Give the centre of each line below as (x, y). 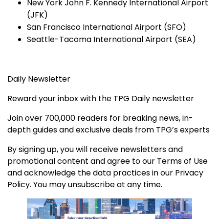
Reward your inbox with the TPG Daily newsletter (101, 99)
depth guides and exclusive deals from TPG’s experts (109, 130)
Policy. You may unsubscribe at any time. (85, 185)
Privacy (188, 173)
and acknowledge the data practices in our (90, 173)
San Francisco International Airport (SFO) (107, 27)
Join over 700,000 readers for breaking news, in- (100, 118)
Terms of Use (181, 161)
